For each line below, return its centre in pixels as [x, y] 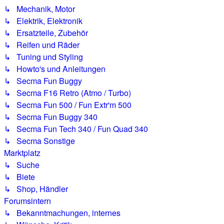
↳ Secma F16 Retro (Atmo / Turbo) [67, 93]
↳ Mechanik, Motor [39, 9]
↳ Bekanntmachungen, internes [62, 213]
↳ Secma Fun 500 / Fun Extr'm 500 [68, 105]
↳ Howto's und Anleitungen [55, 69]
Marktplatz [22, 153]
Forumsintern [27, 201]
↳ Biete [19, 177]
